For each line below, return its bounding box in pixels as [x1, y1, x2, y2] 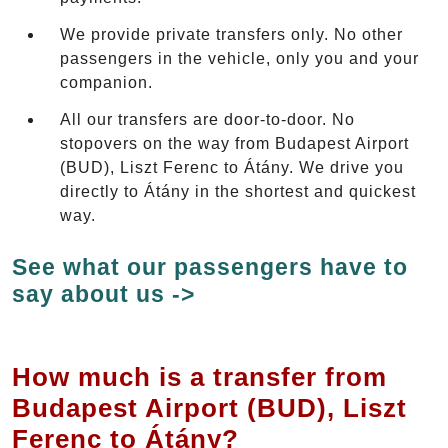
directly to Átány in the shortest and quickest [60, 182, 416, 200]
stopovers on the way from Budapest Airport [60, 134, 409, 152]
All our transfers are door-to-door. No [60, 110, 355, 128]
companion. [60, 73, 153, 91]
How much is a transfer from [12, 361, 387, 392]
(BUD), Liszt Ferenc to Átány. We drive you [60, 158, 404, 176]
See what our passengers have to [12, 253, 408, 280]
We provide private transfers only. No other [60, 25, 403, 43]
